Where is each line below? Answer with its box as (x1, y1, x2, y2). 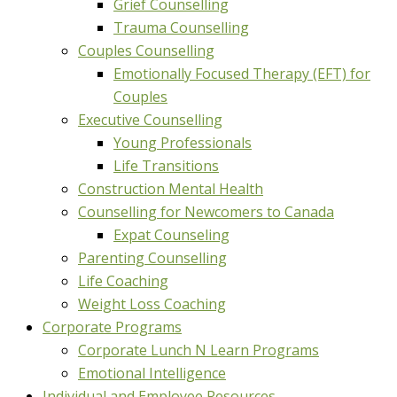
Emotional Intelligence (78, 363, 226, 383)
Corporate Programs (43, 317, 182, 337)
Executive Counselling (78, 110, 222, 129)
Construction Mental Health (78, 179, 263, 198)
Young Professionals (113, 133, 252, 152)
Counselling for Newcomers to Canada (78, 202, 334, 222)
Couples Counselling (78, 41, 214, 60)
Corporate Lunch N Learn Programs (78, 340, 319, 360)
